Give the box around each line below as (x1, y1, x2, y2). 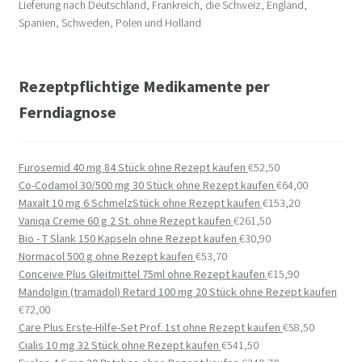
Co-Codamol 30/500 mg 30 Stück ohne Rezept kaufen (18, 177, 274, 192)
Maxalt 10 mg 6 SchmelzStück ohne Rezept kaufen (18, 195, 260, 210)
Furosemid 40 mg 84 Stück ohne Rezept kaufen (18, 159, 246, 175)
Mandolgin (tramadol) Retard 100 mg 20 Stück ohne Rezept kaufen (18, 284, 337, 299)
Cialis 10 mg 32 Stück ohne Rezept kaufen (18, 337, 219, 352)
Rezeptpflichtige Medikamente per (18, 76, 270, 97)
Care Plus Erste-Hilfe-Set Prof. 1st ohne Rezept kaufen (18, 319, 280, 335)
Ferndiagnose (18, 102, 116, 123)
